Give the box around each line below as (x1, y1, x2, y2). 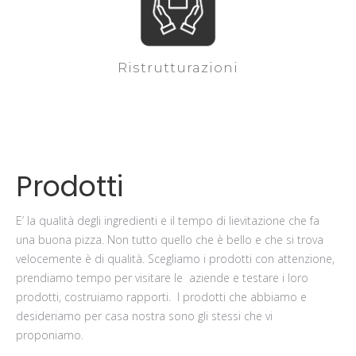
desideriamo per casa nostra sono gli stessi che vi (16, 308, 273, 323)
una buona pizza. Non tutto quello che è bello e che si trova (16, 231, 323, 247)
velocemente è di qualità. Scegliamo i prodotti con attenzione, (16, 250, 335, 266)
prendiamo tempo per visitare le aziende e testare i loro (16, 269, 308, 285)
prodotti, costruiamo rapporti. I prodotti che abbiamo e (16, 288, 307, 304)
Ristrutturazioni (118, 59, 238, 75)
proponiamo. (16, 327, 83, 342)
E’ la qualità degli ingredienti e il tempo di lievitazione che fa (16, 212, 319, 228)
